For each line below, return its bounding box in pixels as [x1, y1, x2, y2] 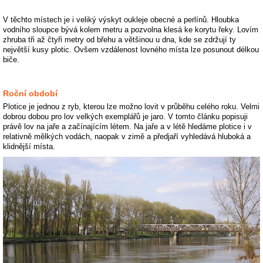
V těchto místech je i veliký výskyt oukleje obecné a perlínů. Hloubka [3, 15, 239, 24]
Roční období [3, 88, 58, 98]
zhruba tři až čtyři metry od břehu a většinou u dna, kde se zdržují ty [3, 35, 236, 44]
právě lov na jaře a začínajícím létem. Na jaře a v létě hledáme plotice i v [3, 122, 252, 131]
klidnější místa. [3, 141, 55, 151]
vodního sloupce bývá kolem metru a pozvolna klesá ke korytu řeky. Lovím [3, 25, 258, 34]
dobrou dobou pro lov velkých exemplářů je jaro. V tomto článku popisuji [3, 112, 248, 121]
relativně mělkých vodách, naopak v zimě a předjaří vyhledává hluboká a [3, 131, 251, 141]
